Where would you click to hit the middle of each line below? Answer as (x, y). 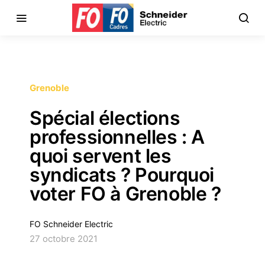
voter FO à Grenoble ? (125, 194)
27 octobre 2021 (64, 239)
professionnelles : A (117, 137)
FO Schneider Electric (71, 224)
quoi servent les (101, 156)
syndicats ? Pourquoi (122, 175)
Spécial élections (105, 118)
